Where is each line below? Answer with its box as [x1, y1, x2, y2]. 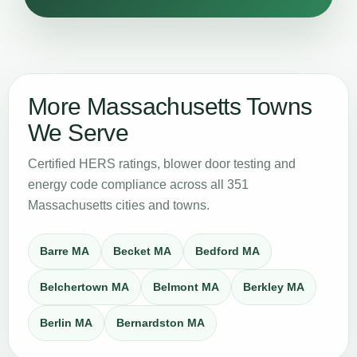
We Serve [28, 120, 129, 146]
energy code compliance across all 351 [28, 178, 249, 191]
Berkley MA [243, 280, 304, 293]
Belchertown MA [40, 280, 129, 293]
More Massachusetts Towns [28, 93, 312, 120]
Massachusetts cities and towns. [28, 198, 210, 212]
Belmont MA [153, 280, 219, 293]
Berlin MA [40, 316, 92, 329]
